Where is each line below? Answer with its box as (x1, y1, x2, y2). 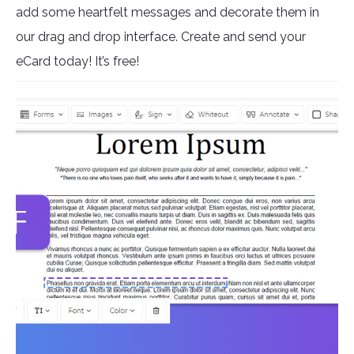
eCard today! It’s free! (16, 54, 145, 70)
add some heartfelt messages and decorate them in (16, 5, 319, 21)
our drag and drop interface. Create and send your (16, 29, 306, 45)
